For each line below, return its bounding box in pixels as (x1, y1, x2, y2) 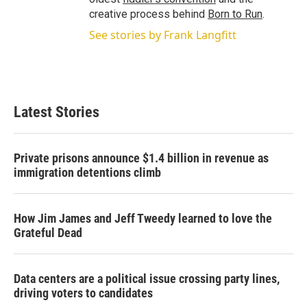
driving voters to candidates (14, 286, 153, 300)
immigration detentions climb (14, 165, 161, 180)
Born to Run (208, 8, 262, 21)
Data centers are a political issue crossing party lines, (14, 271, 280, 286)
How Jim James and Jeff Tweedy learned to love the (14, 211, 272, 225)
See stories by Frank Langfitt (89, 27, 236, 42)
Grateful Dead (14, 225, 82, 240)
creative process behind (89, 8, 208, 21)
